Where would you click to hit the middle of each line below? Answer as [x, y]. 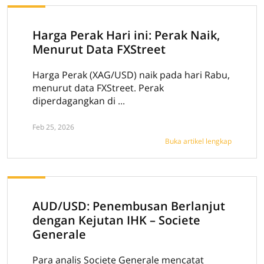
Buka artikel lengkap [198, 141]
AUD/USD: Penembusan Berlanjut [129, 206]
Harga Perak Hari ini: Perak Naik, [126, 35]
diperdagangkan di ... [79, 101]
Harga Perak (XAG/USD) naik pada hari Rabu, [131, 75]
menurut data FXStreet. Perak [98, 88]
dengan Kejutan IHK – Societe [116, 220]
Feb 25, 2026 [53, 127]
